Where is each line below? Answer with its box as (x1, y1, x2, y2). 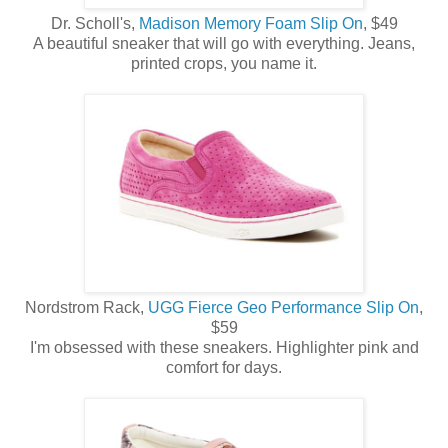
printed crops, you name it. (131, 54, 317, 72)
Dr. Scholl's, (50, 14, 139, 32)
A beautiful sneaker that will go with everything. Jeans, (33, 34, 415, 52)
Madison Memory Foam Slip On (138, 14, 363, 32)
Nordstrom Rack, (25, 298, 144, 316)
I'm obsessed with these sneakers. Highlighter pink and (29, 338, 419, 356)
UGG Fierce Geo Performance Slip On (144, 298, 419, 316)
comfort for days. (166, 358, 282, 376)
